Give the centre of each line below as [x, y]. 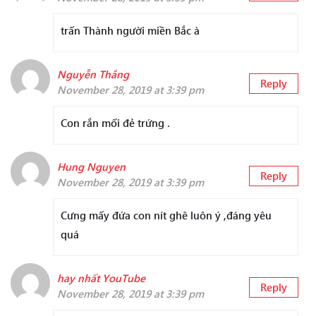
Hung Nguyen [91, 167]
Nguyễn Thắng [93, 74]
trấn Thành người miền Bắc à [130, 31]
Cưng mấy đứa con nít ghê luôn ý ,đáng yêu [166, 215]
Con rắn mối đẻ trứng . [115, 123]
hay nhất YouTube [101, 278]
